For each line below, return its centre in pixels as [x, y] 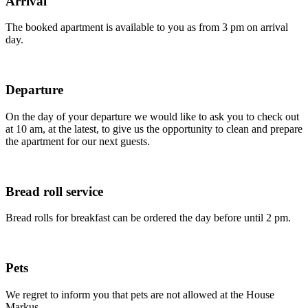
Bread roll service [54, 191]
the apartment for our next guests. [78, 141]
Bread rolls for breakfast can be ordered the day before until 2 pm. [148, 218]
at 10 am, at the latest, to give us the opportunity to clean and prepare [154, 129]
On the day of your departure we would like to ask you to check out [152, 116]
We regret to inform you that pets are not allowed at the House [140, 294]
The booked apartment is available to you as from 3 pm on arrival [147, 27]
